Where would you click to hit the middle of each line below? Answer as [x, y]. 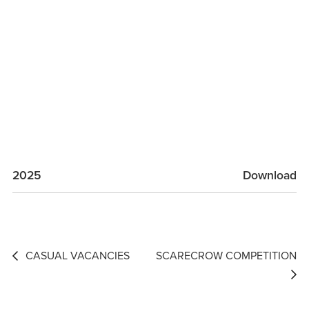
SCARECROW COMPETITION [227, 256]
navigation [50, 278]
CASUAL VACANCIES [77, 256]
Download [270, 175]
